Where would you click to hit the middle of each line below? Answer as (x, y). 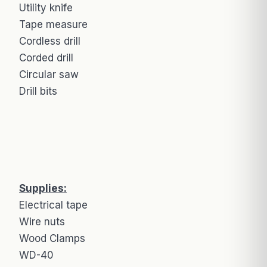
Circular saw (49, 74)
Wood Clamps (52, 238)
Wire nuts (42, 221)
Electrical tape (53, 205)
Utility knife (46, 7)
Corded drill (46, 58)
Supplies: (43, 188)
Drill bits (38, 91)
